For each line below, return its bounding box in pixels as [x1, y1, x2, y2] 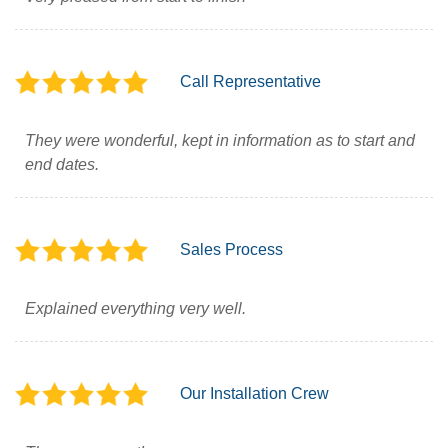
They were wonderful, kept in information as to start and [25, 132, 415, 149]
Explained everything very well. [25, 300, 246, 317]
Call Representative [180, 73, 321, 90]
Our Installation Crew [180, 385, 329, 402]
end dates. [25, 156, 99, 173]
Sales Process [180, 241, 283, 258]
